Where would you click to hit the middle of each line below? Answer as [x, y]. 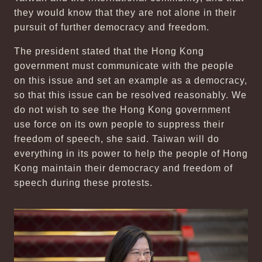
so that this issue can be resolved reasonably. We [130, 95]
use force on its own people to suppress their [119, 124]
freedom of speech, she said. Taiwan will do [117, 139]
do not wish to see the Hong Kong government [122, 110]
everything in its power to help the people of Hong [131, 154]
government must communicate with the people [124, 66]
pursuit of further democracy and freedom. [112, 27]
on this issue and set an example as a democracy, [131, 80]
